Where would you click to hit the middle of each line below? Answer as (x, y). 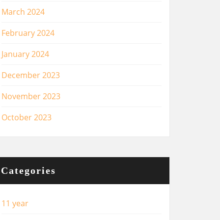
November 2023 (31, 96)
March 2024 (23, 12)
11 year (15, 203)
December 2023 (31, 75)
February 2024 (28, 33)
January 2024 (25, 54)
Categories (28, 170)
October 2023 (27, 117)
